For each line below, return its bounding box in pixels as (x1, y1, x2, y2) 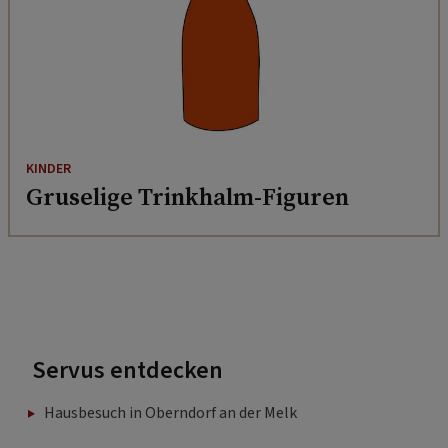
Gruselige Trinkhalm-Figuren (26, 180, 349, 214)
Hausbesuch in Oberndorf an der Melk (44, 402, 297, 425)
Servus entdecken (32, 353, 223, 389)
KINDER (26, 159, 71, 180)
